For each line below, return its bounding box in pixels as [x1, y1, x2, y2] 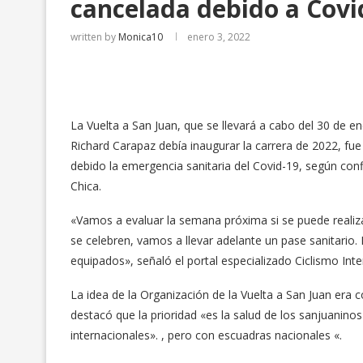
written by [70, 30, 118, 44]
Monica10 [118, 30, 163, 44]
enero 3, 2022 [187, 30, 250, 44]
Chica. [70, 178, 101, 194]
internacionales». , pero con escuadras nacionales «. [70, 327, 342, 343]
